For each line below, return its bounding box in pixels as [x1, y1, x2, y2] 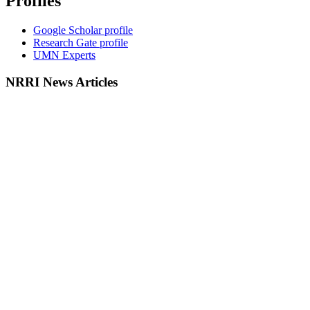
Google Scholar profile [33, 24, 133, 37]
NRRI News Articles [6, 74, 118, 89]
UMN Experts [33, 49, 95, 62]
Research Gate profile [33, 37, 128, 49]
